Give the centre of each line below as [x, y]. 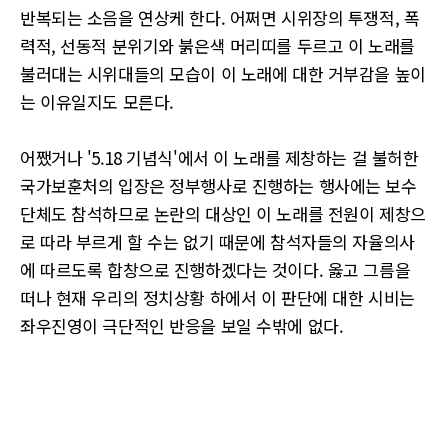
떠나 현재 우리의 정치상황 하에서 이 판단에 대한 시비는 [217, 297]
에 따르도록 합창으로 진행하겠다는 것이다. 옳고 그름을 [215, 269]
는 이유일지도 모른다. [97, 101]
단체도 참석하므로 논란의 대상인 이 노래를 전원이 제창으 [223, 213]
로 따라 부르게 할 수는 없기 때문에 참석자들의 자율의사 [217, 241]
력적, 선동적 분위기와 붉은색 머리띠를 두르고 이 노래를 [217, 45]
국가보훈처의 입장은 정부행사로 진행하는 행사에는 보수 [218, 185]
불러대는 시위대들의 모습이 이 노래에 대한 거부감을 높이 [223, 73]
